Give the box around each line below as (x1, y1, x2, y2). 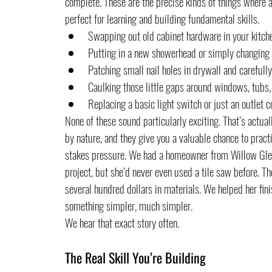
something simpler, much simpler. (64, 196, 192, 214)
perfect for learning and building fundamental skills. (64, 9, 259, 27)
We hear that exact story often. (64, 213, 179, 231)
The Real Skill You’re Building (64, 247, 206, 267)
